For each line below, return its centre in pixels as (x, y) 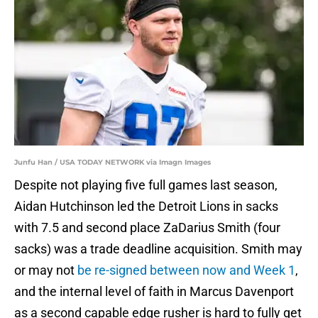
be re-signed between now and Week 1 (186, 270)
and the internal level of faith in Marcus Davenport (154, 292)
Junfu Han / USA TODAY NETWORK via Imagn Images (113, 163)
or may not (46, 270)
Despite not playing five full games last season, (146, 185)
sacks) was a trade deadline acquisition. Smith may (158, 249)
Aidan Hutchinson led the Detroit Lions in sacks (146, 207)
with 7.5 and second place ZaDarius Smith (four (147, 228)
